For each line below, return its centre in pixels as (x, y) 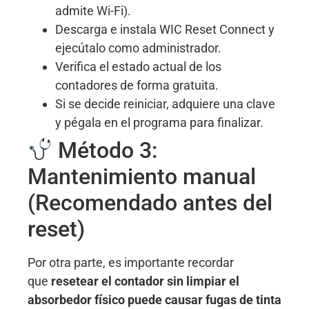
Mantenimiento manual (142, 177)
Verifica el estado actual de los (138, 67)
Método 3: (105, 151)
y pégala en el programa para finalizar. (159, 123)
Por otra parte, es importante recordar (131, 263)
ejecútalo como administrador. (138, 48)
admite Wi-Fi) (91, 11)
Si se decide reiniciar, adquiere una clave (165, 104)
